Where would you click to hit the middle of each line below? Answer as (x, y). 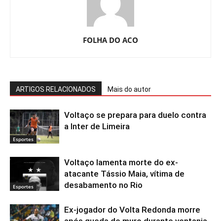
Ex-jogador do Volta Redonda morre (132, 210)
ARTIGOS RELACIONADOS (56, 89)
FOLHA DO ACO (110, 40)
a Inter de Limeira (97, 126)
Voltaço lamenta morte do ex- (121, 162)
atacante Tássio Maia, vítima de (124, 174)
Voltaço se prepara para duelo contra (135, 115)
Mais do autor (129, 89)
